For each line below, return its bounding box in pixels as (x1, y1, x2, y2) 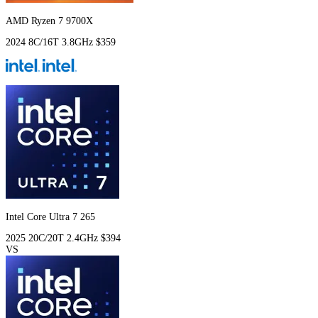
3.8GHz (62, 37, 96, 48)
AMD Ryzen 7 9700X (6, 16, 93, 27)
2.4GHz (67, 233, 101, 244)
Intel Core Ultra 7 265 (6, 212, 95, 223)
